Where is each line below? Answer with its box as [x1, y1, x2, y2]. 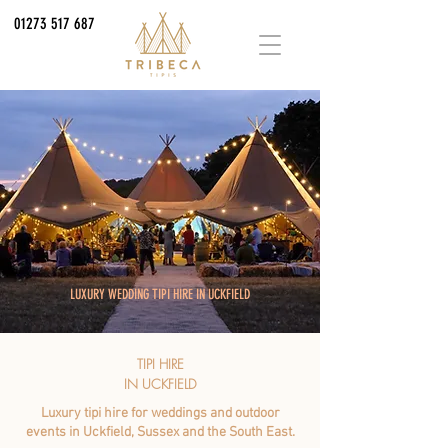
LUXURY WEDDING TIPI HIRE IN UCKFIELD [70, 286, 250, 303]
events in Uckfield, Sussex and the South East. [25, 424, 295, 441]
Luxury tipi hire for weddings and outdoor [40, 405, 280, 422]
